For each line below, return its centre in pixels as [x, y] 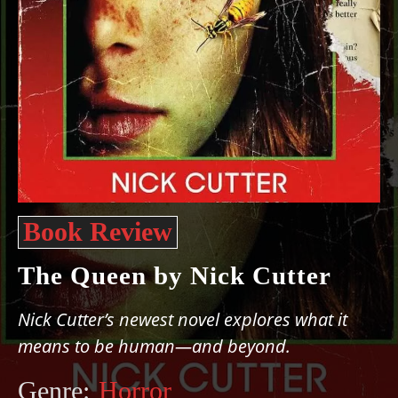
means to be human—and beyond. [154, 346]
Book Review [98, 231]
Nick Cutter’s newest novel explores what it [183, 319]
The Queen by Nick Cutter [175, 275]
